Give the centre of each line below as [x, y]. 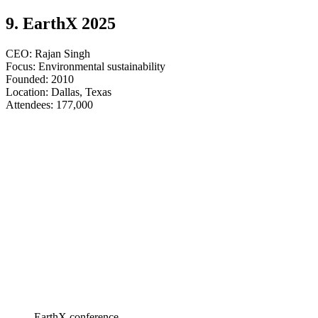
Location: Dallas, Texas [59, 92]
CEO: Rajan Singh [48, 53]
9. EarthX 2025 [61, 23]
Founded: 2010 [40, 79]
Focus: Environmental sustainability [87, 66]
